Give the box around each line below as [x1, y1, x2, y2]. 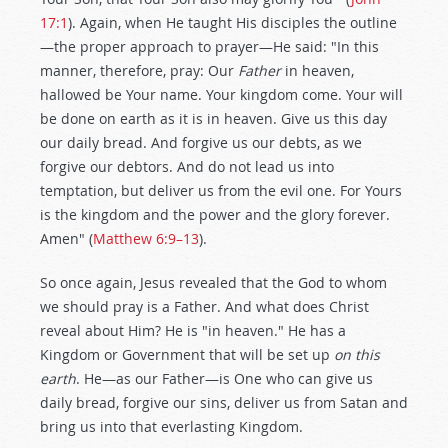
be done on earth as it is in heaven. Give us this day [40, 109, 387, 128]
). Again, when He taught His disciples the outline [68, 13, 397, 32]
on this [334, 345, 380, 364]
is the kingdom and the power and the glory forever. [40, 205, 390, 224]
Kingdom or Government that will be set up [40, 345, 334, 364]
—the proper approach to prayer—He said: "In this [40, 37, 379, 56]
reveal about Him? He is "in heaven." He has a [40, 321, 346, 340]
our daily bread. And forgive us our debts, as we [40, 133, 362, 152]
